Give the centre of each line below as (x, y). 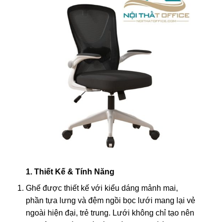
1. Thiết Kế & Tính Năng (70, 172)
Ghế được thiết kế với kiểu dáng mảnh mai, (102, 188)
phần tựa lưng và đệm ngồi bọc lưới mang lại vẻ (110, 201)
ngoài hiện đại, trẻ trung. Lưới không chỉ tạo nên (110, 213)
